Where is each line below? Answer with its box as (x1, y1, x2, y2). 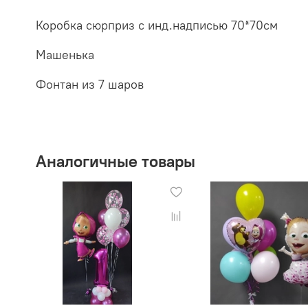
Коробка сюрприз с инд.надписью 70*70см (36, 17, 278, 34)
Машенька (36, 47, 94, 63)
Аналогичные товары (36, 150, 195, 171)
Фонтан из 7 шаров (36, 76, 147, 93)
